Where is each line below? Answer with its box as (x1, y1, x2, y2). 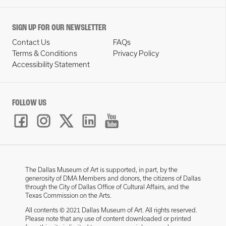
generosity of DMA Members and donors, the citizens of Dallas (25, 175, 201, 182)
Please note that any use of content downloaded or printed (25, 215, 191, 222)
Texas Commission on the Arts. (25, 192, 111, 199)
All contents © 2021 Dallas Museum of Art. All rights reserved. (25, 207, 197, 213)
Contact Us (12, 38, 50, 46)
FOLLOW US (12, 98, 46, 108)
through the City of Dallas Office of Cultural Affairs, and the (25, 184, 189, 190)
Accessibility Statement (12, 61, 90, 69)
